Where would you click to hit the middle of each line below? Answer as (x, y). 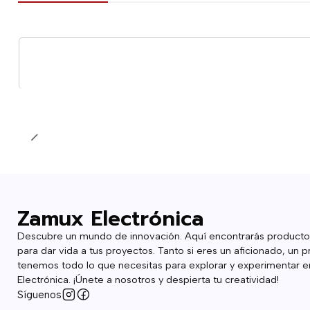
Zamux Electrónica (110, 219)
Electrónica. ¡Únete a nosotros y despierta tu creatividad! (148, 279)
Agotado (60, 63)
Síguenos (39, 294)
